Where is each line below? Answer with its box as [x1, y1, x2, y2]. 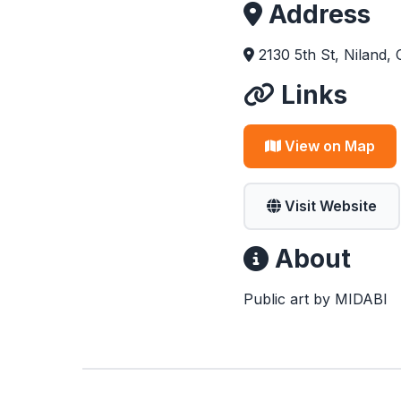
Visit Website [281, 197, 377, 215]
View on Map [281, 137, 375, 155]
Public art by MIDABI [243, 290, 388, 308]
